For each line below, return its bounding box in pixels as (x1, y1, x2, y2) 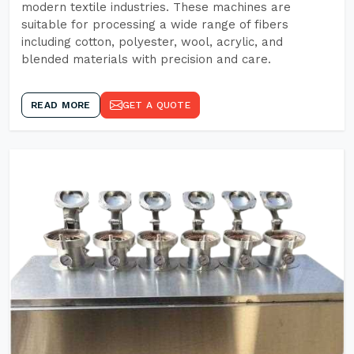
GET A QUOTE (122, 100, 190, 111)
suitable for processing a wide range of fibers (21, 17, 288, 32)
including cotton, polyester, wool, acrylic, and (21, 35, 283, 49)
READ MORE (31, 100, 91, 111)
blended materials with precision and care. (21, 52, 271, 66)
